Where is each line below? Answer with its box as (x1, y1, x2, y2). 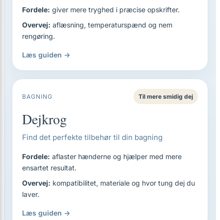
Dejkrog (22, 110, 67, 128)
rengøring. (22, 32, 55, 40)
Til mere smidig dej (138, 93, 193, 100)
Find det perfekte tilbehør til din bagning (22, 133, 163, 142)
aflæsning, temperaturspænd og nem (51, 21, 172, 29)
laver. (22, 190, 39, 198)
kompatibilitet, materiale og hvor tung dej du (51, 179, 195, 187)
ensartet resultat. (22, 164, 77, 172)
